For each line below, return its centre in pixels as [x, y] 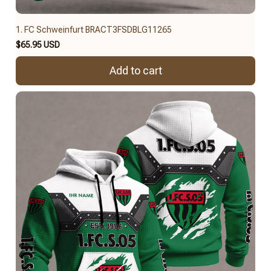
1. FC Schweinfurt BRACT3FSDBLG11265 [94, 29]
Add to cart [135, 71]
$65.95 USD [38, 44]
